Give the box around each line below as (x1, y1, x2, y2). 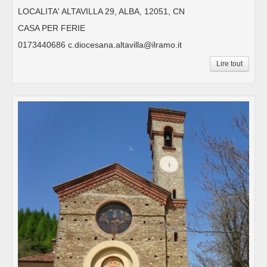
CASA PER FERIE (18, 23, 85, 33)
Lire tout (216, 59, 243, 68)
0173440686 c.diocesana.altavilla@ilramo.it (18, 39, 182, 49)
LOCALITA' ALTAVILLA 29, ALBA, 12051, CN (18, 6, 185, 16)
